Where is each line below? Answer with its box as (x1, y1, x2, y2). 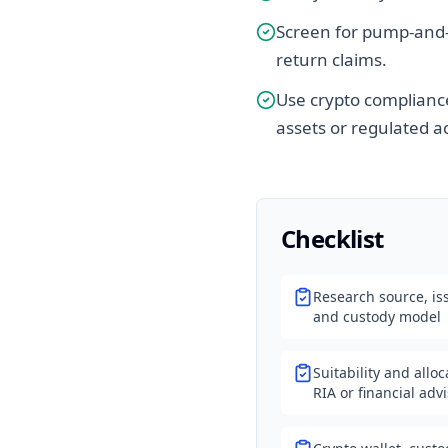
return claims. (276, 48, 387, 71)
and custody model (313, 307, 441, 326)
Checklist (281, 222, 384, 255)
